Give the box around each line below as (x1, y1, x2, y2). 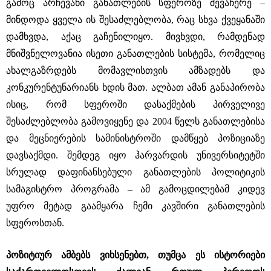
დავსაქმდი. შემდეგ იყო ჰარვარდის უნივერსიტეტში (6, 150, 265, 160)
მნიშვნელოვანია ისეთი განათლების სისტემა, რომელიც (6, 48, 265, 59)
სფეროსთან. (6, 218, 64, 228)
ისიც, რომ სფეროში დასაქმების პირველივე (6, 99, 265, 109)
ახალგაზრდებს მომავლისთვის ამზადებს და (6, 65, 265, 76)
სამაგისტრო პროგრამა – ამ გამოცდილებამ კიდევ (6, 184, 265, 194)
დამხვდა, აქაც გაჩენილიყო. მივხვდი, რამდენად (6, 31, 265, 42)
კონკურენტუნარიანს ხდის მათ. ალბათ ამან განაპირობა (6, 82, 265, 93)
